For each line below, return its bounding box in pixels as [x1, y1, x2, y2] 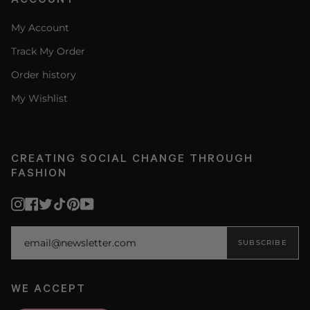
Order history [11, 69, 76, 82]
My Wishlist [11, 92, 68, 105]
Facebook [38, 196, 85, 209]
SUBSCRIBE [238, 238, 287, 248]
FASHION [11, 165, 67, 180]
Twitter [52, 196, 86, 209]
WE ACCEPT [11, 280, 86, 295]
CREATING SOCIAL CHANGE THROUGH [11, 150, 253, 165]
